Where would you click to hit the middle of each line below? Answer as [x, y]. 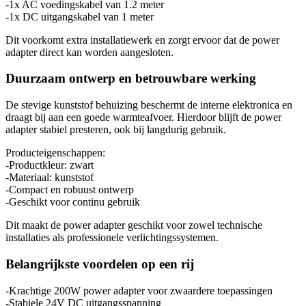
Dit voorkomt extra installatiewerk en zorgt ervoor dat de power [142, 40]
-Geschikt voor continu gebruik [73, 202]
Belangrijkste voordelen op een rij [100, 264]
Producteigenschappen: [55, 153]
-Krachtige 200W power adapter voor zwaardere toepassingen [139, 290]
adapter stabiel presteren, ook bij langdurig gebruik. [116, 130]
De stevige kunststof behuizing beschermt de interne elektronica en [149, 105]
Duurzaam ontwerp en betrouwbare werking [131, 79]
